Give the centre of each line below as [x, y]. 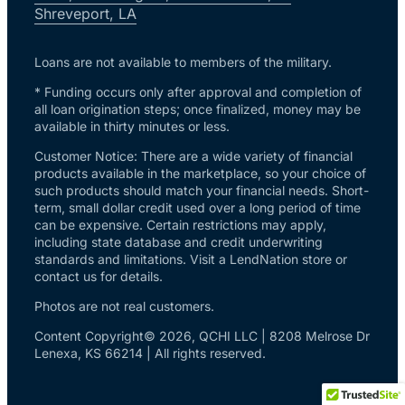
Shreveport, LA [85, 13]
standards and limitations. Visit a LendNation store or [191, 259]
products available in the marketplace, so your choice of [200, 174]
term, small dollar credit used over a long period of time [198, 208]
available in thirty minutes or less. [132, 127]
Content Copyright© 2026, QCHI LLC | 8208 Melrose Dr [202, 336]
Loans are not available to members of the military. [183, 62]
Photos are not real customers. [124, 306]
